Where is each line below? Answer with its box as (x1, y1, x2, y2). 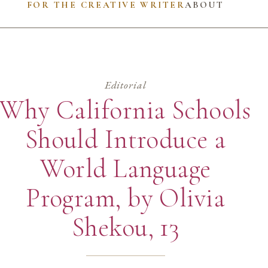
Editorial (104, 78, 147, 92)
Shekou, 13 (71, 211, 179, 243)
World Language (39, 152, 211, 185)
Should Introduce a (25, 123, 226, 156)
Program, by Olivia (26, 181, 226, 214)
